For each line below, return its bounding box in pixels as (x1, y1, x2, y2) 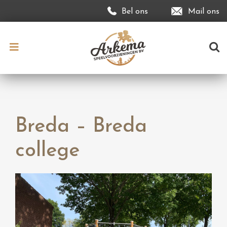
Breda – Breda (15, 117, 147, 137)
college (15, 141, 80, 161)
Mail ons (188, 7, 219, 16)
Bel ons (122, 7, 148, 16)
